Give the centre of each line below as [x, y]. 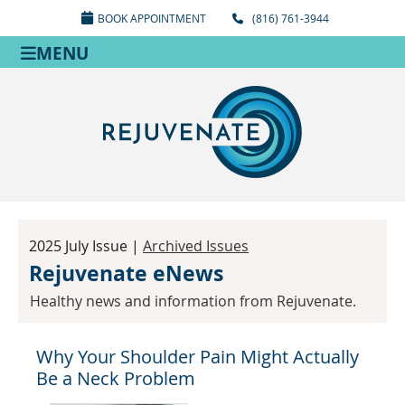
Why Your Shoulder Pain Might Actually [198, 356]
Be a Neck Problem [116, 378]
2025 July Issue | [86, 245]
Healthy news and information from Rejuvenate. [193, 301]
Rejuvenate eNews [126, 273]
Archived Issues [196, 245]
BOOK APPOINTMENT [151, 18]
